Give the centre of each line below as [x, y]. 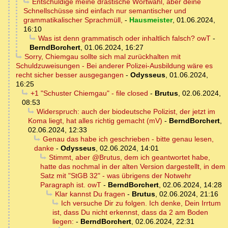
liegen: [63, 222]
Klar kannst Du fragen [90, 194]
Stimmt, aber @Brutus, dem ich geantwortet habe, [129, 158]
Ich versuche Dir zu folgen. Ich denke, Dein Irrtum [141, 203]
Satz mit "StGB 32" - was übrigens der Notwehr [116, 176]
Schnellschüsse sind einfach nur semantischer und [105, 11]
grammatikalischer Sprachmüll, [73, 20]
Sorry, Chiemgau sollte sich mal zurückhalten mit [102, 57]
